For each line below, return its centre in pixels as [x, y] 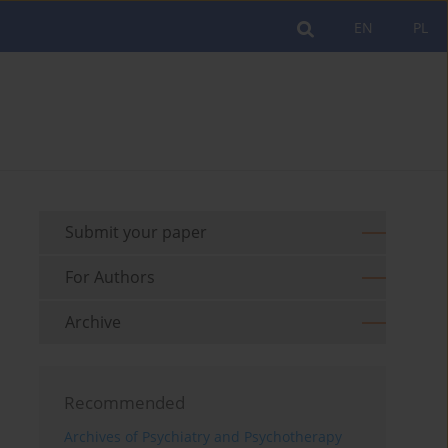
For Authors [110, 277]
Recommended [125, 403]
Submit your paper [136, 232]
